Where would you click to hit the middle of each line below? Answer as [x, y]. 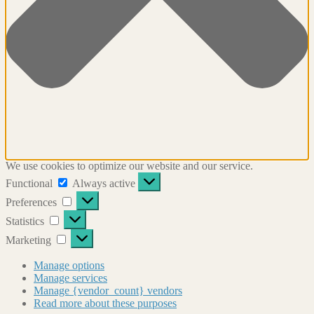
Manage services [70, 278]
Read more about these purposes [105, 303]
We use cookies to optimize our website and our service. [129, 166]
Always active [105, 184]
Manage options [69, 266]
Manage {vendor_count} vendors [108, 291]
